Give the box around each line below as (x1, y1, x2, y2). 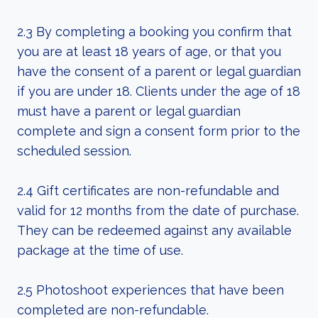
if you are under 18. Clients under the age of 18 (17, 84, 300, 99)
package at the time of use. (17, 243, 183, 258)
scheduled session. (17, 143, 131, 158)
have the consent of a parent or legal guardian (17, 64, 301, 79)
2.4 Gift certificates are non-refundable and (17, 183, 279, 198)
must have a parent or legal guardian (17, 104, 241, 119)
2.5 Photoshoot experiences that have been (17, 283, 284, 297)
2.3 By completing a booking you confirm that (17, 24, 292, 39)
